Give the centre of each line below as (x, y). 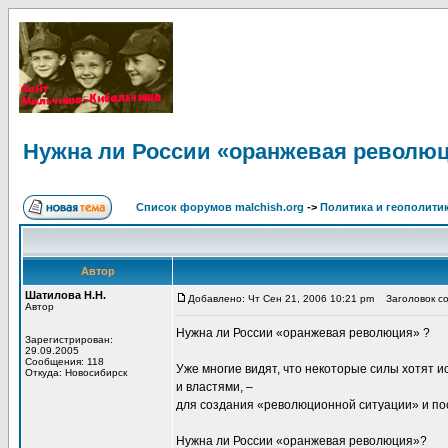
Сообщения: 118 (64, 361)
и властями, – (214, 387)
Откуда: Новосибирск (76, 372)
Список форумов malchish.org (220, 207)
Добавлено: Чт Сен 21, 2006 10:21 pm (281, 298)
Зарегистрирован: (69, 339)
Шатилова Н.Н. (65, 295)
